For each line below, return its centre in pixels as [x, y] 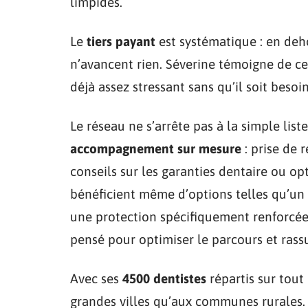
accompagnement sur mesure [156, 148]
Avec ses [96, 278]
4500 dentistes [164, 278]
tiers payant [121, 41]
